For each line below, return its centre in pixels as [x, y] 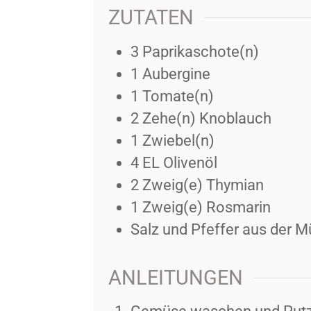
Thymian [235, 185]
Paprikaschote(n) [200, 52]
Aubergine [176, 74]
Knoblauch [235, 119]
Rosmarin [238, 208]
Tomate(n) [178, 96]
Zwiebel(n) [178, 141]
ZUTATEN [151, 17]
